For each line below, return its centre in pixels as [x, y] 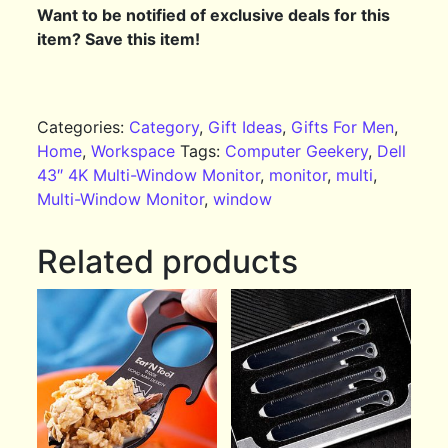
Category [164, 126]
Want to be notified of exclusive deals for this [214, 14]
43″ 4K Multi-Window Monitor [149, 174]
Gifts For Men [343, 126]
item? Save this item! [119, 38]
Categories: [83, 126]
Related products [168, 261]
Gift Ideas [245, 126]
